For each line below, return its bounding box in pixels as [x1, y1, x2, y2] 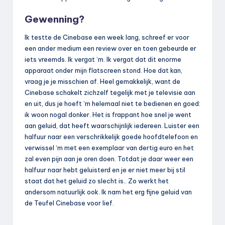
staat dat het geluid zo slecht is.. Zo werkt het [25, 176, 169, 185]
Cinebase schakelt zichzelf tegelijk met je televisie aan [25, 88, 195, 96]
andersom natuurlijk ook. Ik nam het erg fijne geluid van [25, 187, 192, 196]
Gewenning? [25, 13, 84, 25]
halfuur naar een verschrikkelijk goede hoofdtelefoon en [25, 132, 198, 141]
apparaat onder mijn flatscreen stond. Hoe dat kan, [25, 66, 182, 74]
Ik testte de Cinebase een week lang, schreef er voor [25, 33, 189, 41]
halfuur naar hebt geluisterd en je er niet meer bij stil [25, 165, 185, 174]
